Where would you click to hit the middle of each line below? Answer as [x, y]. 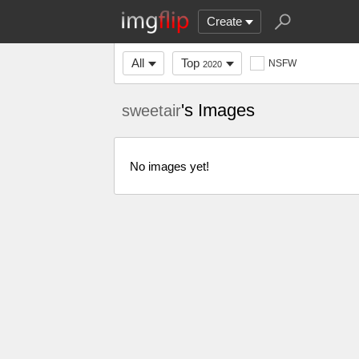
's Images [218, 110]
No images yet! [169, 166]
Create [224, 21]
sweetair [151, 111]
